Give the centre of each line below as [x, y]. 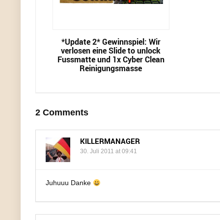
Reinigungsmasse [111, 69]
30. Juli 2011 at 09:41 [109, 151]
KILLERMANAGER [110, 141]
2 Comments [62, 113]
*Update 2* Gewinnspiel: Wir [111, 42]
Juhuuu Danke [69, 183]
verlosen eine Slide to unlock [111, 51]
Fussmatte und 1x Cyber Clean [111, 60]
